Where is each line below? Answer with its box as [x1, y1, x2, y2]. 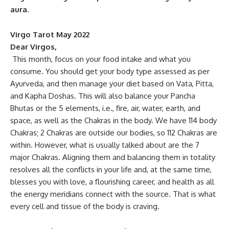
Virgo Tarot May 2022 [10, 30, 89, 39]
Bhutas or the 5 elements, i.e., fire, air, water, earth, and [10, 103, 200, 113]
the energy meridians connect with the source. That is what [10, 189, 216, 199]
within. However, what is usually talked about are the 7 [10, 140, 199, 150]
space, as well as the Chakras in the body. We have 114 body [10, 116, 217, 125]
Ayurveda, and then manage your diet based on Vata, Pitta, [10, 79, 214, 88]
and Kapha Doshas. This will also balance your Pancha [10, 91, 195, 101]
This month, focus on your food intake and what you [10, 54, 191, 64]
